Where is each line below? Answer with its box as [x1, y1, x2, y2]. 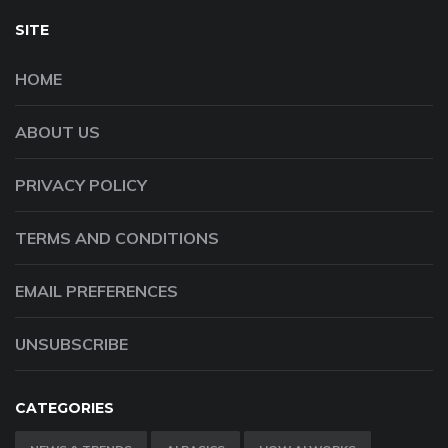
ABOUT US [15, 122, 100, 143]
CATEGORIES [15, 399, 114, 418]
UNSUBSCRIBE [15, 334, 128, 355]
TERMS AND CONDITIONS [15, 228, 219, 249]
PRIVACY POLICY [15, 175, 147, 196]
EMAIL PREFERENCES [15, 281, 178, 302]
